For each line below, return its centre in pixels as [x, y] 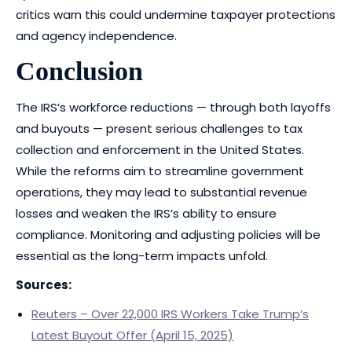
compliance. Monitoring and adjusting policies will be [168, 235]
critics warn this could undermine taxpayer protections [176, 15]
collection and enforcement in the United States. [160, 150]
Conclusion [79, 71]
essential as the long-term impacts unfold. [142, 256]
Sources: [44, 285]
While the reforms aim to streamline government [160, 171]
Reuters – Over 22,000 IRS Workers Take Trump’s [170, 314]
